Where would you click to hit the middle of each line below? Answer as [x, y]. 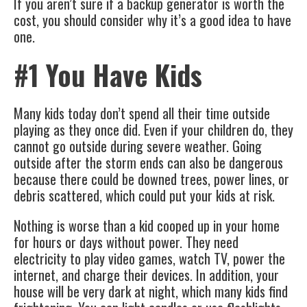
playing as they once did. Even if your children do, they [153, 130]
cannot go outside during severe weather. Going [138, 146]
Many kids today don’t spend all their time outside [142, 113]
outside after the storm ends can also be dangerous [148, 163]
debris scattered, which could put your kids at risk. [144, 196]
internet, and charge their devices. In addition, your [146, 275]
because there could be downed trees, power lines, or [151, 179]
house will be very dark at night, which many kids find [151, 292]
